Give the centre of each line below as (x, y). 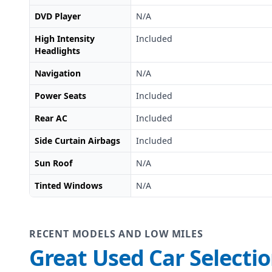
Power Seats (60, 96)
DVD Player (58, 16)
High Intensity (65, 39)
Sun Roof (53, 163)
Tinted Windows (69, 186)
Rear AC (51, 118)
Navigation (58, 73)
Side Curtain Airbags (77, 141)
